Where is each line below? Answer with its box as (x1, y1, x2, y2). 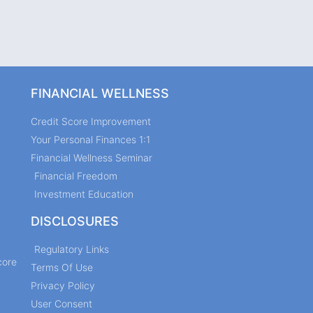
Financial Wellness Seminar (31, 152, 152, 164)
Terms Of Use (31, 261, 93, 274)
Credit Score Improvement (31, 115, 151, 128)
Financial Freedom (34, 170, 117, 182)
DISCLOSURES (31, 214, 119, 229)
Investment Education (34, 188, 133, 201)
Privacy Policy (31, 279, 95, 292)
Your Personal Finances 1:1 (31, 133, 150, 146)
